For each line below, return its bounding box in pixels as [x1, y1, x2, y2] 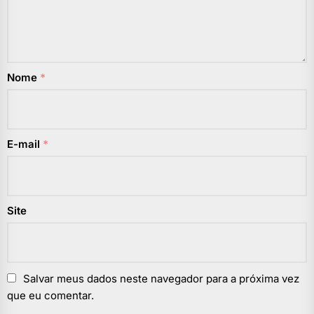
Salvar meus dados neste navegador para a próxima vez [23, 272, 299, 286]
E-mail [7, 137, 43, 151]
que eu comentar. [7, 289, 94, 303]
